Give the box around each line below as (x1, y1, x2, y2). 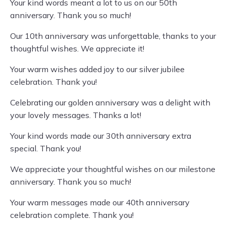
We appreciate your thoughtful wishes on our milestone (10, 164, 215, 174)
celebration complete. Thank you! (10, 210, 134, 220)
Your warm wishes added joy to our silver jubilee (10, 64, 185, 74)
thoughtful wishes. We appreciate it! (10, 43, 144, 53)
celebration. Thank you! (10, 77, 97, 87)
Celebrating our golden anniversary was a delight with (10, 97, 210, 107)
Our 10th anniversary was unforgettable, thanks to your (10, 31, 216, 41)
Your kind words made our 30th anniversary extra (10, 131, 191, 141)
